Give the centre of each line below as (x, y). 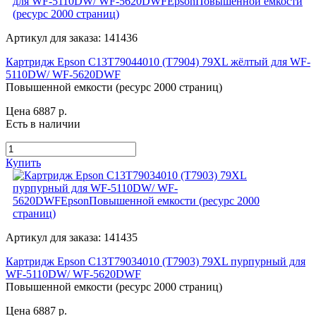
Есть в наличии (43, 123)
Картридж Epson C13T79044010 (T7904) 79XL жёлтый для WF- (158, 61)
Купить (23, 162)
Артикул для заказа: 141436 (72, 37)
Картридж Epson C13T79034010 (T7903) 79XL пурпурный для (156, 261)
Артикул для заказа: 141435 (72, 237)
